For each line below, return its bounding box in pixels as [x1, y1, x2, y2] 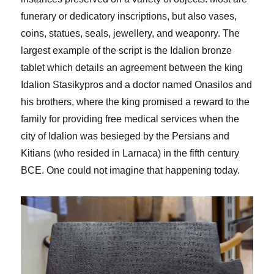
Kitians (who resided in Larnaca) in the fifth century [21, 148, 240, 158]
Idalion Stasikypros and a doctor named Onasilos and [21, 80, 253, 90]
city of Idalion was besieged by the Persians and [21, 131, 230, 141]
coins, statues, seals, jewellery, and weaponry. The [21, 28, 240, 39]
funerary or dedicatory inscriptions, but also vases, [21, 11, 237, 21]
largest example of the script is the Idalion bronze [21, 45, 232, 56]
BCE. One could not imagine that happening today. [21, 165, 240, 176]
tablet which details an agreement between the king [21, 62, 243, 73]
